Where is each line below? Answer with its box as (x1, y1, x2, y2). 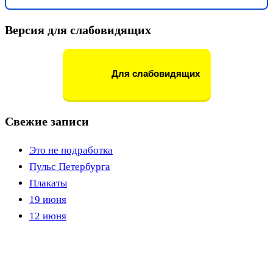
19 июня (29, 194, 66, 206)
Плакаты (29, 177, 67, 190)
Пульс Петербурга (29, 161, 110, 173)
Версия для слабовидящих (5, 23, 151, 37)
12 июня (29, 210, 66, 222)
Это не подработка (29, 144, 113, 157)
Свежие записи (5, 115, 89, 129)
